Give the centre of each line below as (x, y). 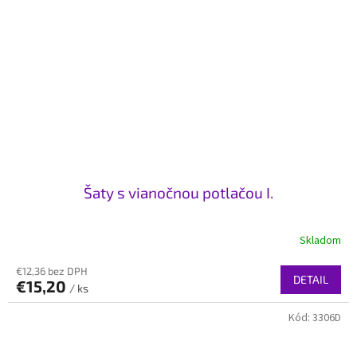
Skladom (320, 241)
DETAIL (311, 279)
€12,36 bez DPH (52, 271)
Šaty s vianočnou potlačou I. (178, 192)
